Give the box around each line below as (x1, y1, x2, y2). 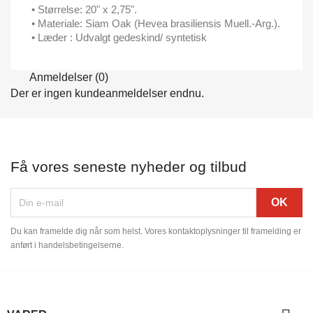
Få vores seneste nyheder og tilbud (10, 158, 247, 175)
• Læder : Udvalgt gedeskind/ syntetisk (31, 31, 207, 43)
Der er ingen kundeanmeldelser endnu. (10, 87, 204, 99)
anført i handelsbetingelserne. (10, 240, 124, 250)
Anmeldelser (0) (27, 71, 108, 83)
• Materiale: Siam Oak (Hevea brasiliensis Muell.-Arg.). (31, 17, 280, 29)
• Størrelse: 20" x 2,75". (31, 3, 137, 15)
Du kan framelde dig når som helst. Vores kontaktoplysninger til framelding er (10, 226, 301, 236)
